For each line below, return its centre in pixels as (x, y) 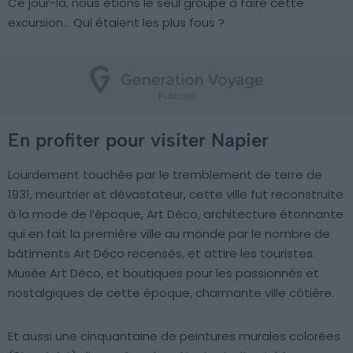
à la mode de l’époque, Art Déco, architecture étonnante (176, 214)
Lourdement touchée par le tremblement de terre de (165, 175)
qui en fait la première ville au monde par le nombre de (169, 234)
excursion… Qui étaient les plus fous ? (116, 23)
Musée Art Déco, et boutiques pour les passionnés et (163, 273)
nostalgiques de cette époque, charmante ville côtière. (171, 293)
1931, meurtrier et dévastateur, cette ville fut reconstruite (176, 195)
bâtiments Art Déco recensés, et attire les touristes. (162, 254)
